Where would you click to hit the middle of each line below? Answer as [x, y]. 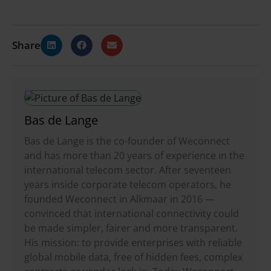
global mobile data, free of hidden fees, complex [133, 257]
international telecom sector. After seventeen [128, 170]
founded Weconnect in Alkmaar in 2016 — [119, 199]
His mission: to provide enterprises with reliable [133, 242]
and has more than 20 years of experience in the [134, 155]
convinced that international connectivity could [132, 213]
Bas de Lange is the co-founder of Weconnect [127, 141]
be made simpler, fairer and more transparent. [131, 228]
